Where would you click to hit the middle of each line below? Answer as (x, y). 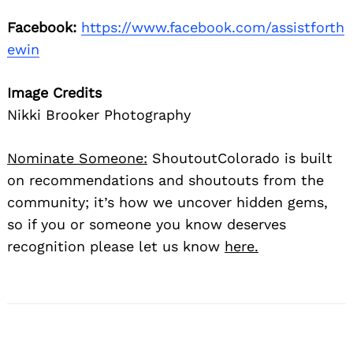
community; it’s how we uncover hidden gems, (167, 202)
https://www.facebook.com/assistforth (213, 27)
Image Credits (54, 92)
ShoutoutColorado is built (240, 158)
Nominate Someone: (77, 158)
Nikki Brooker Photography (99, 114)
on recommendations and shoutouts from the (165, 180)
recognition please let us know (116, 246)
